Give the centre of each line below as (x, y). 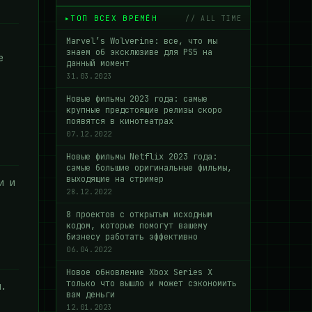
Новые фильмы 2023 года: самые (137, 99)
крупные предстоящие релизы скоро (144, 110)
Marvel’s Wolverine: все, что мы (142, 41)
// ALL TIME (213, 18)
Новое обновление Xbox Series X (139, 272)
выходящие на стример (115, 179)
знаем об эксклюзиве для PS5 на (139, 52)
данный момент (98, 63)
